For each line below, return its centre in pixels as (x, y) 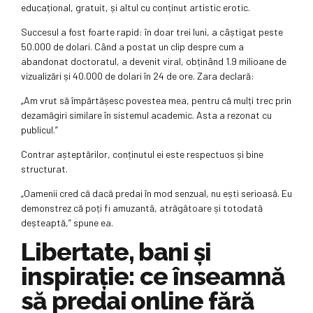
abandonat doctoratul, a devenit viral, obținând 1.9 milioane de (154, 61)
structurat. (44, 169)
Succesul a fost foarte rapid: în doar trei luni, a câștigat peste (152, 32)
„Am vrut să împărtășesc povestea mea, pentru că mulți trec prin (156, 101)
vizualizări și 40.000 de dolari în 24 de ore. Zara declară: (138, 76)
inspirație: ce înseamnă (153, 277)
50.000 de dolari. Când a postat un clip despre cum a (132, 47)
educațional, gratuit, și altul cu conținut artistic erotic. (136, 8)
